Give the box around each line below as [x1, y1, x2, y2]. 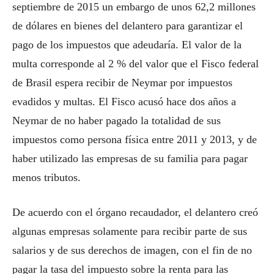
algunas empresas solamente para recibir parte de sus [12, 225, 247, 237]
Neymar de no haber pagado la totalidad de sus [12, 114, 221, 127]
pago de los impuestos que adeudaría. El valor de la [12, 39, 242, 51]
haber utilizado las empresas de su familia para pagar [12, 152, 248, 165]
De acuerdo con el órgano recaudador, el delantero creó [12, 206, 258, 218]
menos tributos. [12, 171, 81, 183]
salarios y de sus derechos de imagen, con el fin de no [12, 244, 252, 256]
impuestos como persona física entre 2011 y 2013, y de [12, 133, 257, 146]
